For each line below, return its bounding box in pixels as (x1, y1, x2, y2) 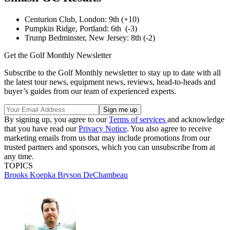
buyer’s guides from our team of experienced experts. (4, 87, 176, 96)
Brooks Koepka (4, 170, 57, 180)
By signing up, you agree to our (4, 115, 109, 124)
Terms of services (109, 115, 167, 124)
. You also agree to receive (127, 124, 212, 133)
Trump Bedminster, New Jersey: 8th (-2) (25, 33, 155, 43)
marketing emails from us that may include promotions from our (4, 133, 210, 143)
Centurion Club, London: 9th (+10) (25, 15, 139, 24)
